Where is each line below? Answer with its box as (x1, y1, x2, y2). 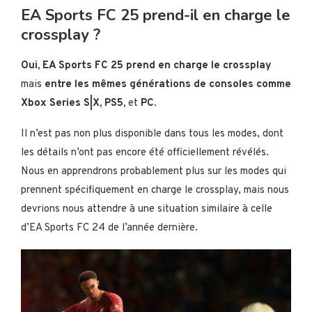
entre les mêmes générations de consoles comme (45, 77, 291, 91)
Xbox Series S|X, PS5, (21, 96, 128, 110)
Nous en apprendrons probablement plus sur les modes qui (21, 164, 286, 178)
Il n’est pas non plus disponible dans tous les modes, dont (21, 127, 283, 141)
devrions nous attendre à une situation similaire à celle (21, 202, 272, 216)
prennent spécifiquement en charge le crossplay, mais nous (21, 183, 289, 197)
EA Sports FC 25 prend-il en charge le (21, 4, 290, 26)
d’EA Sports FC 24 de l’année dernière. (21, 221, 198, 235)
